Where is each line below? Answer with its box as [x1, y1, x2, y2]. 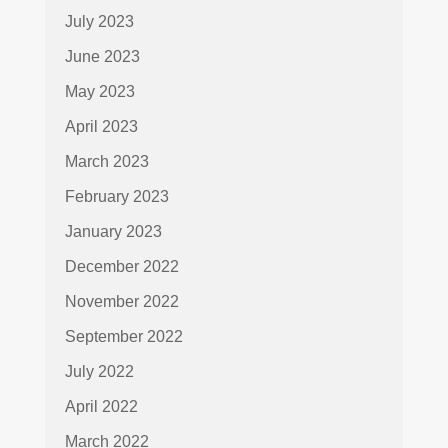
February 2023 [64, 188, 169, 206]
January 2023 [64, 223, 162, 241]
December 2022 [64, 258, 179, 276]
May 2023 [64, 83, 135, 101]
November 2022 [64, 293, 179, 311]
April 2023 [64, 118, 138, 136]
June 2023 [64, 48, 140, 66]
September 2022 [64, 328, 183, 346]
